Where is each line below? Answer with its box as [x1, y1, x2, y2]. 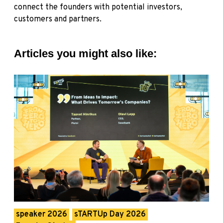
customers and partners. [14, 14, 102, 25]
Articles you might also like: [14, 47, 157, 60]
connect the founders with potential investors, [14, 2, 182, 13]
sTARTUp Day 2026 [74, 209, 146, 220]
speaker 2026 [16, 209, 67, 220]
